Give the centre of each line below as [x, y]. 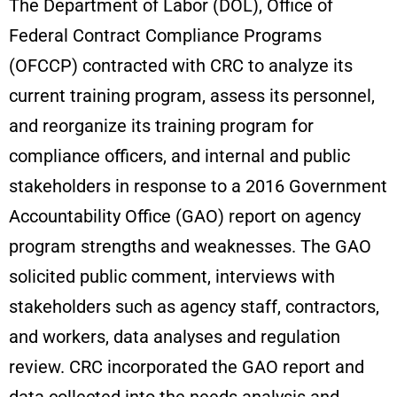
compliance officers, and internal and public [179, 156]
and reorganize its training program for [161, 125]
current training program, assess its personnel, [192, 95]
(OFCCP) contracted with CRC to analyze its [181, 65]
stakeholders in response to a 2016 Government [198, 186]
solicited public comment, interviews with [172, 276]
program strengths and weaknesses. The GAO [190, 246]
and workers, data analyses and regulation [175, 336]
